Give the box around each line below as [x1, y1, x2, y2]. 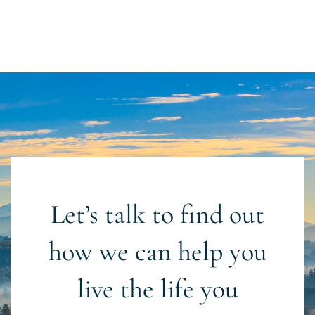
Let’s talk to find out [51, 198, 264, 231]
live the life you [77, 272, 238, 305]
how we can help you [48, 235, 267, 268]
